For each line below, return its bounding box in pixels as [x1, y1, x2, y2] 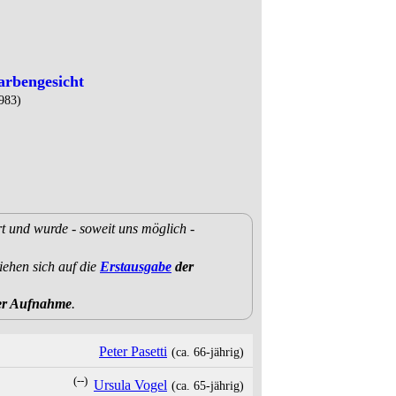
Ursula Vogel [94, 377, 167, 393]
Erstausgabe [100, 258, 171, 274]
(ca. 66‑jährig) [171, 345, 244, 360]
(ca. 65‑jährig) [171, 378, 244, 393]
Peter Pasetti [99, 344, 167, 360]
